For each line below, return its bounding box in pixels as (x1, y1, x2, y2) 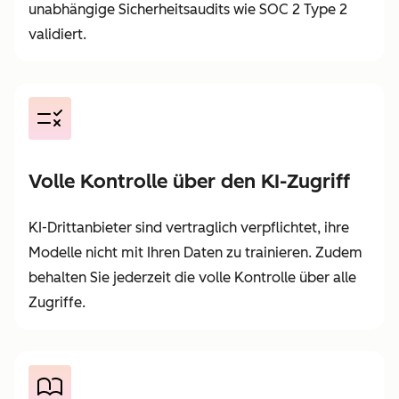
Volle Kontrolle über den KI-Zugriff (28, 168, 350, 193)
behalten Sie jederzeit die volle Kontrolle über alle (28, 268, 356, 286)
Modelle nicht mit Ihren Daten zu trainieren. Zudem (28, 243, 362, 261)
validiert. (28, 25, 86, 43)
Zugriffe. (28, 293, 85, 311)
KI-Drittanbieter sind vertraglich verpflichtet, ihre (28, 218, 349, 236)
